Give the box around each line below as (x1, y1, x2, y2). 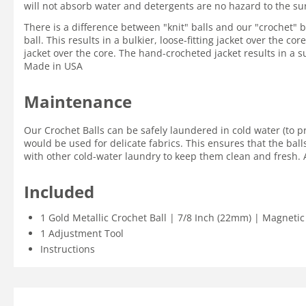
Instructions (40, 242, 95, 255)
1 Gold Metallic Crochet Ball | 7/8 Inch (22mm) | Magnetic (40, 211, 305, 224)
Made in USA (24, 59, 83, 72)
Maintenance (24, 90, 132, 113)
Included (24, 180, 94, 203)
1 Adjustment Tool (40, 227, 124, 240)
